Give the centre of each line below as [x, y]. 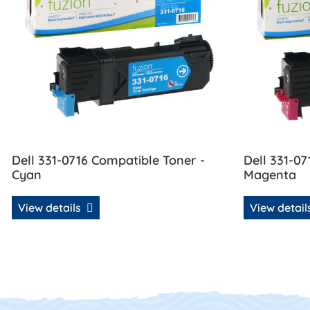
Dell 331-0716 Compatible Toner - [108, 161]
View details [51, 207]
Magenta [270, 175]
